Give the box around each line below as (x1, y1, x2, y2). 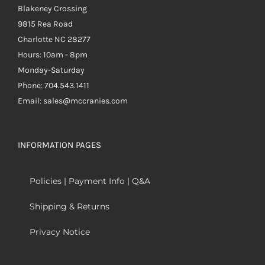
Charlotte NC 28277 (18, 34, 91, 44)
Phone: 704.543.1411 (18, 80, 89, 91)
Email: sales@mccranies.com (18, 95, 128, 106)
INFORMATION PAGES (18, 139, 101, 150)
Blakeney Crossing (18, 3, 87, 14)
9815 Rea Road (18, 18, 73, 29)
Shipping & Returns (30, 201, 109, 212)
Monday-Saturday (18, 64, 85, 75)
